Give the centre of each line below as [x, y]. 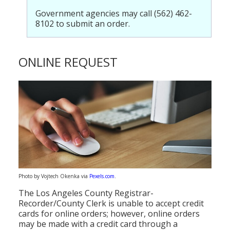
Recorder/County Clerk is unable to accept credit [111, 204]
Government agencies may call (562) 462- [114, 13]
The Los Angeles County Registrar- [86, 193]
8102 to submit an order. [83, 23]
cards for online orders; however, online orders [109, 214]
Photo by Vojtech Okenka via [54, 176]
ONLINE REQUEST [68, 62]
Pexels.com [102, 176]
